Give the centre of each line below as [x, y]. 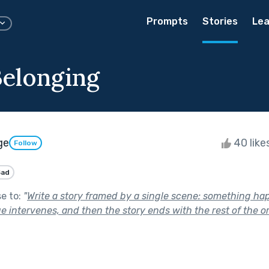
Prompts [167, 21]
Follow [26, 143]
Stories [220, 21]
